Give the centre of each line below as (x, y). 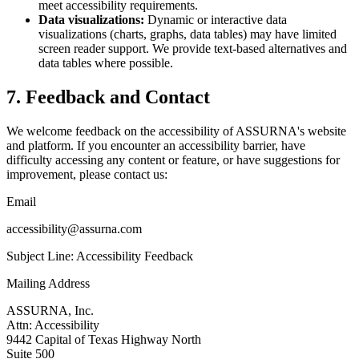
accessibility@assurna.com (74, 228)
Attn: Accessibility (53, 325)
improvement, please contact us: (87, 174)
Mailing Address (48, 283)
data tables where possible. (106, 63)
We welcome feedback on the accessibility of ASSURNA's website (176, 131)
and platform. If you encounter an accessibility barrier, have (156, 145)
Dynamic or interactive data (216, 19)
